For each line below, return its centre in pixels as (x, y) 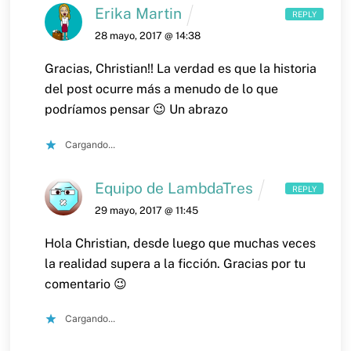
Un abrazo (197, 109)
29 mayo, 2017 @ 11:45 (147, 210)
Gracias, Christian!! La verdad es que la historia (181, 68)
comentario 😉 (86, 284)
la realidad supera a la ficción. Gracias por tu (175, 263)
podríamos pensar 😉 (106, 109)
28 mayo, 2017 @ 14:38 (148, 35)
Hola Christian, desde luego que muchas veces (181, 243)
